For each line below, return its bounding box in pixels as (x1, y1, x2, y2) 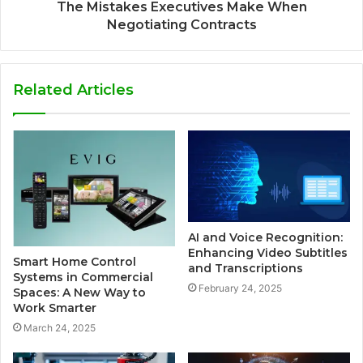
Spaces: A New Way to (13, 284, 146, 300)
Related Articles (13, 81, 134, 100)
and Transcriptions (188, 260, 303, 275)
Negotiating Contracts (106, 17, 257, 33)
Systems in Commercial (13, 269, 153, 284)
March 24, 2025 (23, 321, 96, 334)
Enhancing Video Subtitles (188, 245, 348, 260)
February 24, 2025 (199, 281, 282, 294)
